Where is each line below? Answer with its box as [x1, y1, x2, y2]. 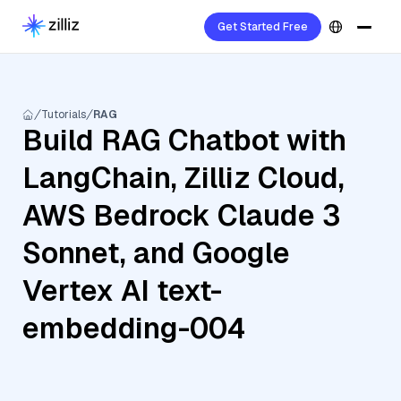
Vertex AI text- [22, 272, 222, 309]
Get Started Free [218, 20, 308, 34]
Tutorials [41, 107, 86, 122]
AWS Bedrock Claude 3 [22, 197, 340, 234]
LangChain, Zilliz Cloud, [22, 159, 345, 196]
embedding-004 [22, 310, 245, 346]
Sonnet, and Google [22, 235, 290, 271]
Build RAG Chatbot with [22, 122, 346, 158]
